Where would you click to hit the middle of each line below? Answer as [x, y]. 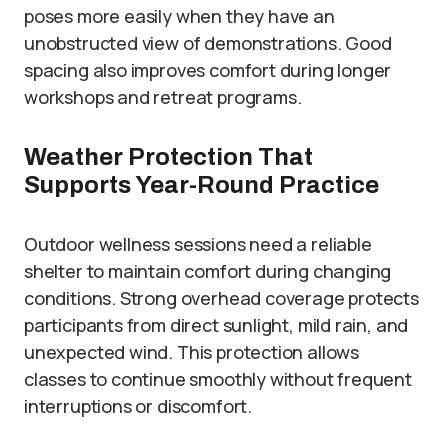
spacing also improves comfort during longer [208, 70]
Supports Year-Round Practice [201, 185]
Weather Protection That [168, 157]
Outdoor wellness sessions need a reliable [198, 244]
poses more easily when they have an [179, 16]
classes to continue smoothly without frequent [218, 379]
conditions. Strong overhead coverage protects [221, 298]
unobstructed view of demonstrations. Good [208, 43]
